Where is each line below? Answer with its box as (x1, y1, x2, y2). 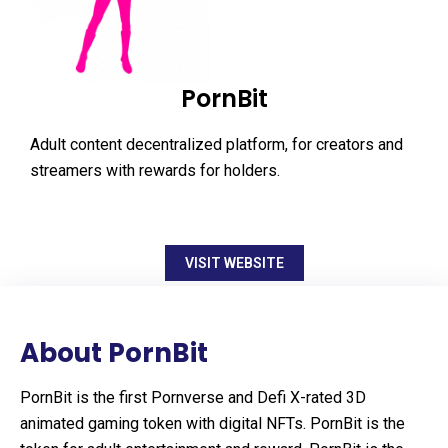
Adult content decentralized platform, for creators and (30, 134, 403, 154)
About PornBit (20, 334, 208, 371)
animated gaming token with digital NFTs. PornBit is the (20, 413, 405, 433)
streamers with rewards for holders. (30, 160, 280, 180)
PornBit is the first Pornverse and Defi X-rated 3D (20, 387, 366, 407)
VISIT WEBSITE (184, 254, 284, 271)
